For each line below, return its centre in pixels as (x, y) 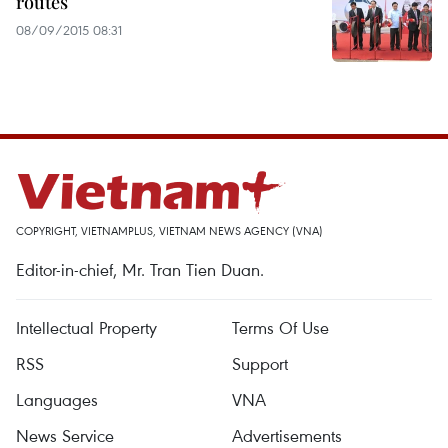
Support (260, 363)
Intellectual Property (86, 327)
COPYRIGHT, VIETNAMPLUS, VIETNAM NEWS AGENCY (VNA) (169, 230)
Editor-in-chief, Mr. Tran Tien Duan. (140, 269)
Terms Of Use (280, 327)
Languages (57, 399)
